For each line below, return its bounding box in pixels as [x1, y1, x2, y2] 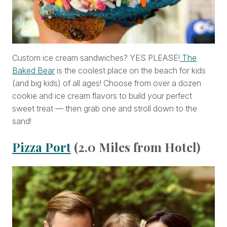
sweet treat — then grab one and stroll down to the [12, 103, 197, 113]
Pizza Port [12, 138, 71, 155]
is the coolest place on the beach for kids [55, 65, 206, 75]
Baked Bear [12, 65, 55, 75]
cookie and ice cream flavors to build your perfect [12, 90, 192, 101]
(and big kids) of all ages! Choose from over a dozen [12, 78, 201, 88]
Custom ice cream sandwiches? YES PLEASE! [12, 52, 180, 63]
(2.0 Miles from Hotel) [71, 138, 200, 155]
